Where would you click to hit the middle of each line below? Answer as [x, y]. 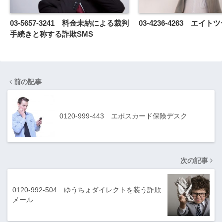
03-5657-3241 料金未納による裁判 [69, 23]
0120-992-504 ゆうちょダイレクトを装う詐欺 [87, 190]
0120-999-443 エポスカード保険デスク [123, 116]
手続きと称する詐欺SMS [52, 34]
